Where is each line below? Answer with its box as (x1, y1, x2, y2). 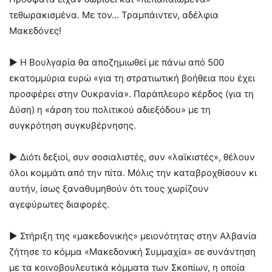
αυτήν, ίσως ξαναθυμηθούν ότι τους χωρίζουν (9, 183, 209, 194)
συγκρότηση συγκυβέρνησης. (9, 120, 136, 131)
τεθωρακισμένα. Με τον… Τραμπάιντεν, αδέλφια (9, 9, 219, 21)
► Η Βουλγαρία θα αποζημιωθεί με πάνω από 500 (9, 56, 224, 68)
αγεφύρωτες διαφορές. (9, 199, 109, 210)
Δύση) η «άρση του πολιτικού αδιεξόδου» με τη (9, 104, 211, 115)
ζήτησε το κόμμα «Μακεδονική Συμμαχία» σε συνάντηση (9, 246, 256, 257)
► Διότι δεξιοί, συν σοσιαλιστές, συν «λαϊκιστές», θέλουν (9, 151, 255, 163)
